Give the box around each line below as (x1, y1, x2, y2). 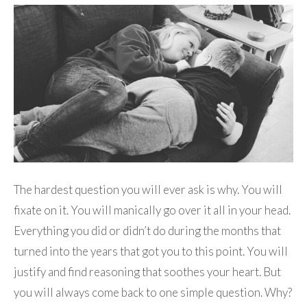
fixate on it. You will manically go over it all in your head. (14, 203, 291, 218)
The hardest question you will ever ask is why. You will (14, 182, 282, 197)
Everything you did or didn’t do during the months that (14, 223, 281, 238)
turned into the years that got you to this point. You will (14, 244, 288, 259)
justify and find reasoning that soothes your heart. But (14, 265, 281, 280)
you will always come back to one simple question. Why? (14, 285, 292, 300)
